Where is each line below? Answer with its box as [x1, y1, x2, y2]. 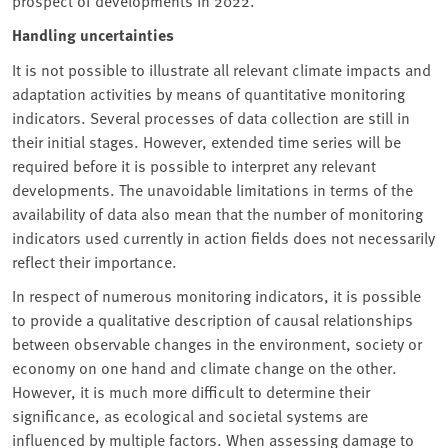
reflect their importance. [12, 250, 177, 273]
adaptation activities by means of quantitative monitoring [12, 82, 405, 105]
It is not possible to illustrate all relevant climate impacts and [12, 58, 431, 81]
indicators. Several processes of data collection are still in [12, 106, 410, 129]
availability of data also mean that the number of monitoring [12, 202, 423, 225]
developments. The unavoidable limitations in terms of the [12, 178, 413, 201]
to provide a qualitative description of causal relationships [12, 308, 413, 331]
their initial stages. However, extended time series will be [12, 130, 401, 153]
